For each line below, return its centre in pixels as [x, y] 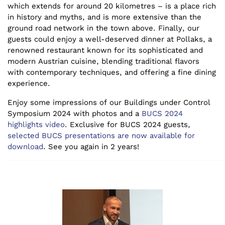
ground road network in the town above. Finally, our [103, 28]
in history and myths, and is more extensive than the [106, 17]
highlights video [36, 124]
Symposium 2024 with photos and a [75, 113]
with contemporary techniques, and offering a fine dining [112, 72]
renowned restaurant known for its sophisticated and [105, 50]
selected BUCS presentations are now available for [101, 135]
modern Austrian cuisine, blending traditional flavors [103, 61]
